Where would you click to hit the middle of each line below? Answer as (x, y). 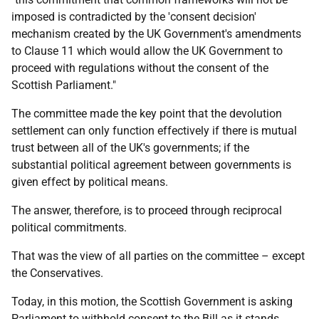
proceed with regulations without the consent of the (140, 68)
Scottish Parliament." (64, 85)
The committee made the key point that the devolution (147, 114)
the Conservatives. (57, 273)
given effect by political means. (90, 182)
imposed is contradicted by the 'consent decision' (134, 17)
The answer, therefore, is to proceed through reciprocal (147, 210)
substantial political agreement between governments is (151, 165)
